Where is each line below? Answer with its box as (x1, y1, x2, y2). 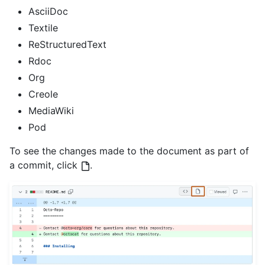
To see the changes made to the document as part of (9, 144, 249, 157)
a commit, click (9, 159, 80, 171)
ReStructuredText (28, 38, 106, 50)
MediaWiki (28, 104, 74, 117)
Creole (28, 88, 58, 100)
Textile (28, 21, 58, 34)
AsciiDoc (28, 5, 68, 17)
